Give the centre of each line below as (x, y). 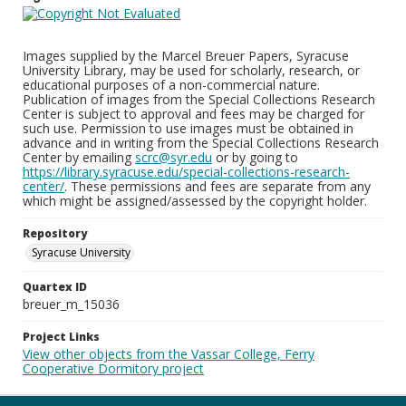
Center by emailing (79, 157)
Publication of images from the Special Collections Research (199, 99)
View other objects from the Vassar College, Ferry (169, 354)
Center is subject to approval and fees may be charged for (193, 114)
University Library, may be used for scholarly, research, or (191, 70)
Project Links (61, 337)
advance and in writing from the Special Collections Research (201, 143)
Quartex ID (55, 287)
